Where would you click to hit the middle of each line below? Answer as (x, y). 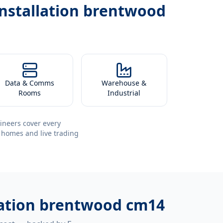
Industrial (124, 93)
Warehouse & (124, 83)
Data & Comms (30, 83)
